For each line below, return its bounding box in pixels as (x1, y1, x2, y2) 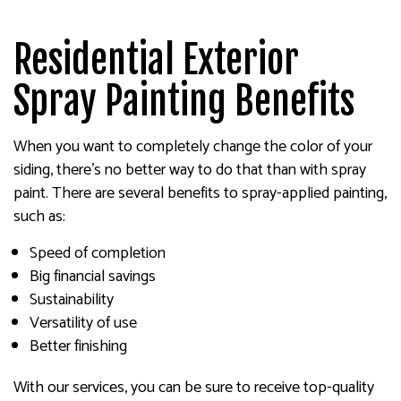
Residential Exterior (13, 37, 299, 83)
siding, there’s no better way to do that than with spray (13, 157, 366, 183)
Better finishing (29, 333, 127, 360)
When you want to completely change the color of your (13, 133, 372, 160)
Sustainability (29, 286, 114, 313)
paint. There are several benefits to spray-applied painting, (13, 180, 387, 207)
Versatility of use (29, 310, 137, 337)
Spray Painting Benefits (13, 78, 354, 124)
